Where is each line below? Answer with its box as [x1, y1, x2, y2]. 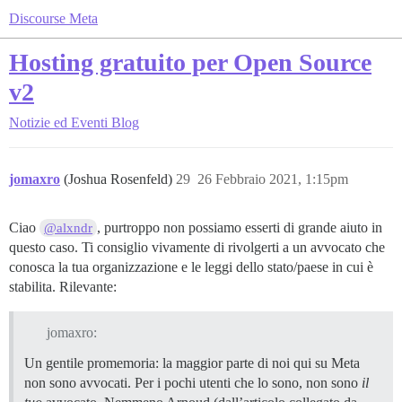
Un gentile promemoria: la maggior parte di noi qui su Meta [24, 354, 360, 371]
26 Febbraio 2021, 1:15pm [197, 171, 348, 187]
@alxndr [44, 221, 93, 235]
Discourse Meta [9, 11, 98, 26]
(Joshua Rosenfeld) [64, 171, 176, 187]
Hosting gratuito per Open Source [9, 48, 371, 76]
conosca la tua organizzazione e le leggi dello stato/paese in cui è [9, 259, 373, 275]
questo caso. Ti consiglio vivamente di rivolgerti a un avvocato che [9, 240, 385, 255]
